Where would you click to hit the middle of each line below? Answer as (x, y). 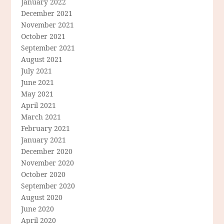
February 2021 (46, 128)
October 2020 (43, 174)
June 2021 (38, 82)
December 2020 (47, 151)
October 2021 (43, 36)
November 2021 (48, 25)
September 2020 (48, 186)
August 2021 (42, 59)
